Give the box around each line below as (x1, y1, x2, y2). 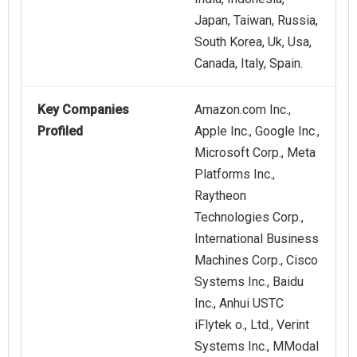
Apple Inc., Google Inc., (194, 124, 320, 139)
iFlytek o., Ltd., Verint (194, 317, 309, 333)
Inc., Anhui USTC (194, 296, 284, 312)
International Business (194, 231, 319, 247)
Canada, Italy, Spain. (194, 56, 303, 72)
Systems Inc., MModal (194, 339, 319, 355)
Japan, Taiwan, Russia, (194, 13, 318, 29)
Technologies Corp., (194, 210, 304, 226)
